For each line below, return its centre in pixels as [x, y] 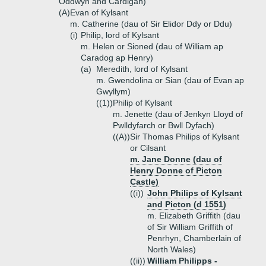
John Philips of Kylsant [195, 193]
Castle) [144, 182]
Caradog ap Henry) [117, 58]
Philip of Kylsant [142, 103]
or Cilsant [148, 148]
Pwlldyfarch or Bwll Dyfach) [164, 125]
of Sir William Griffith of [190, 227]
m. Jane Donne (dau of [176, 159]
